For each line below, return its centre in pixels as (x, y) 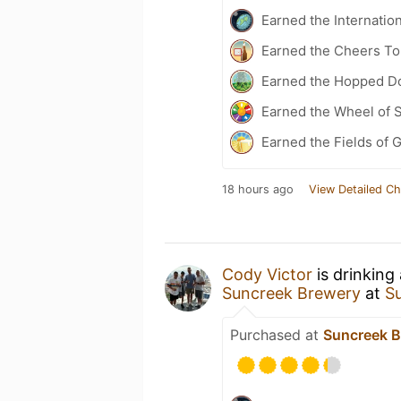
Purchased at (277, 335)
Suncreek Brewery (291, 293)
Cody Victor (267, 274)
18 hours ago (258, 189)
